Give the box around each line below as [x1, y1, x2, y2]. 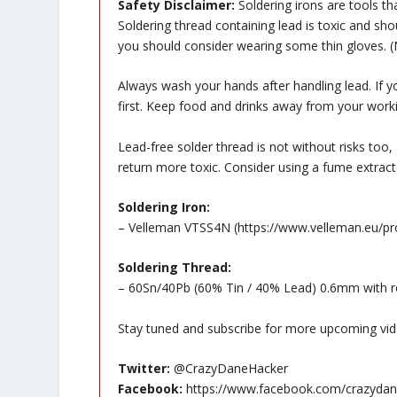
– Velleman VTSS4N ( [117, 219, 237, 237]
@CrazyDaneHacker [169, 360, 288, 378]
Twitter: [117, 360, 170, 378]
